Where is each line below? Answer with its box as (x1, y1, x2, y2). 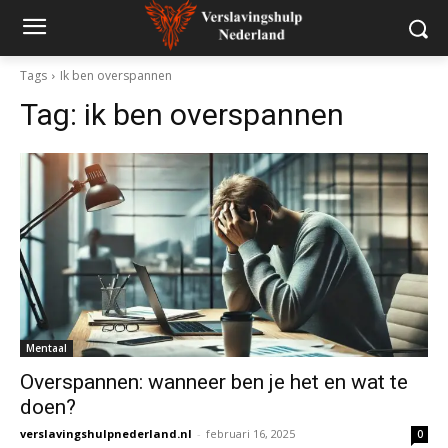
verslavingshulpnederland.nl (20, 426, 192, 441)
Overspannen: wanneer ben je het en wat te (20, 370, 408, 394)
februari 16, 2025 (206, 426, 295, 441)
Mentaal (26, 341, 67, 355)
